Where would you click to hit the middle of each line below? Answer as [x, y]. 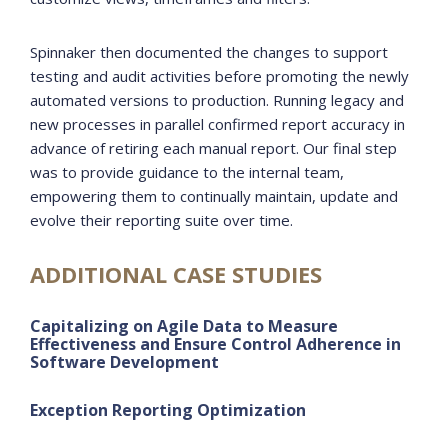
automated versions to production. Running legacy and [217, 100]
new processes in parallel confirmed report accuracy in [217, 124]
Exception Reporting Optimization [168, 410]
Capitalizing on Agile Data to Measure [184, 326]
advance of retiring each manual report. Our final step [213, 148]
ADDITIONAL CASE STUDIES [176, 274]
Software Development [124, 362]
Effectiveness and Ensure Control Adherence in [215, 344]
